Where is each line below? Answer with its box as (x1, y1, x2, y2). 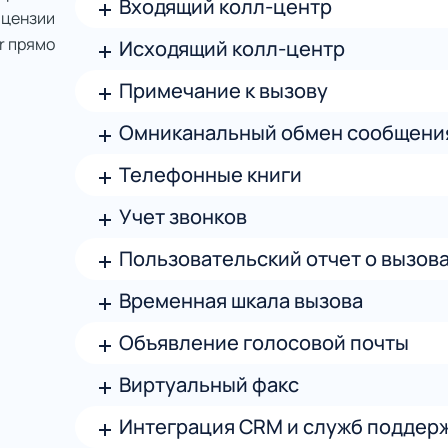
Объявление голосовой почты (118, 329, 409, 356)
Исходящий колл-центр (118, 35, 345, 62)
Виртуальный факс (118, 371, 299, 398)
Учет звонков (118, 203, 247, 230)
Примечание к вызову (118, 77, 328, 104)
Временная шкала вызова (118, 287, 363, 314)
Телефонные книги (118, 161, 302, 188)
